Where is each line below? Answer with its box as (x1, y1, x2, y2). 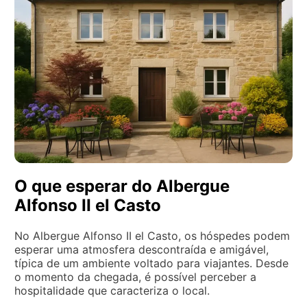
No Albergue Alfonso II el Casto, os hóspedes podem (14, 228, 290, 243)
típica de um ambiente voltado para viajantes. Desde (14, 256, 288, 270)
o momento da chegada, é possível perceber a (14, 269, 256, 284)
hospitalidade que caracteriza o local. (14, 283, 210, 297)
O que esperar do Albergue (14, 175, 230, 196)
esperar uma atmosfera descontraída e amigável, (14, 242, 269, 256)
